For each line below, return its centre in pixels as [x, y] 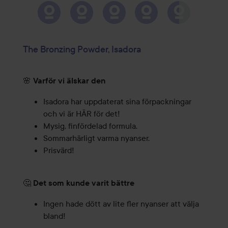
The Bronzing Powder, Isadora [82, 49]
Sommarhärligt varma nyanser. [96, 138]
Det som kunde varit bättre [83, 183]
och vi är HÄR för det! [81, 114]
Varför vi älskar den [69, 81]
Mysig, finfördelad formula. [90, 126]
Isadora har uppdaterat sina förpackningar [117, 102]
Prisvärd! [59, 150]
